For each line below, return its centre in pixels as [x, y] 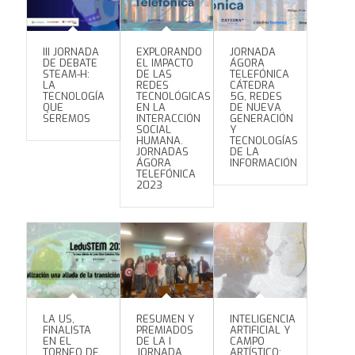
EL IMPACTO [164, 63]
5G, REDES [256, 97]
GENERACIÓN [261, 119]
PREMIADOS [164, 330]
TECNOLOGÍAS [263, 141]
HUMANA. [159, 141]
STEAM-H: [66, 74]
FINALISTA [67, 330]
